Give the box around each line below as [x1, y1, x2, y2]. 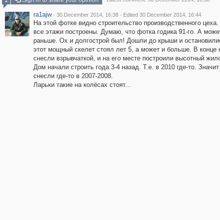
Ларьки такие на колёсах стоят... [33, 81, 131, 88]
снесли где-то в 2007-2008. [33, 72, 113, 80]
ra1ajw [33, 11, 52, 18]
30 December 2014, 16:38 [56, 12, 118, 18]
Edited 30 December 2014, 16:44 [123, 12, 201, 18]
